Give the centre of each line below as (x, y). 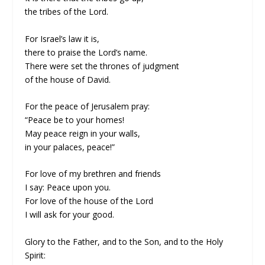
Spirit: (35, 255)
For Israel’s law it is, (62, 38)
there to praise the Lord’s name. (86, 52)
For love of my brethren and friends (93, 174)
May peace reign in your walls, (83, 133)
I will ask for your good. (70, 215)
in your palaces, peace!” (70, 147)
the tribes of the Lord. (67, 12)
